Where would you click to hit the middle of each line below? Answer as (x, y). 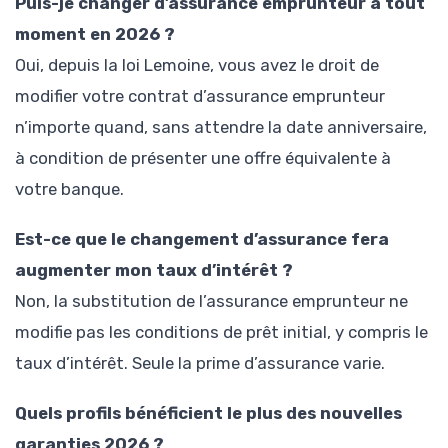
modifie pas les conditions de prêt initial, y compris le (221, 331)
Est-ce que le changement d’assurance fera (202, 238)
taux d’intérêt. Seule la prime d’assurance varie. (200, 362)
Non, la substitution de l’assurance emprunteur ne (211, 300)
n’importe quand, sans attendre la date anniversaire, (221, 126)
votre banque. (69, 188)
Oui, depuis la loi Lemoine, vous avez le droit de (197, 64)
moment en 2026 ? (95, 33)
